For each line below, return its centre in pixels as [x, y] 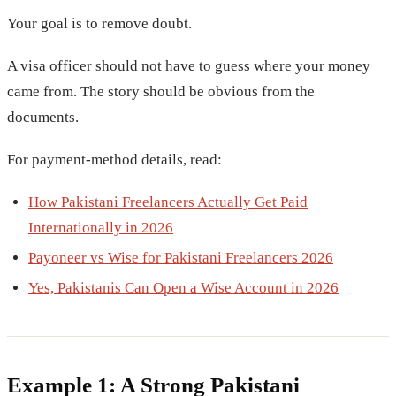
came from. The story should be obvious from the [161, 91]
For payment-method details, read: [114, 159]
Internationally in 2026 [101, 228]
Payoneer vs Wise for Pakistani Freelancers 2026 [181, 257]
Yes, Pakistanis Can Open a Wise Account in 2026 [183, 287]
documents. [43, 117]
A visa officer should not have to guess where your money [189, 65]
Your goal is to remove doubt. [99, 23]
